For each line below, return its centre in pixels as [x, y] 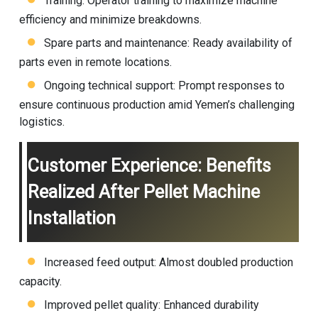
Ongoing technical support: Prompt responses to [164, 85]
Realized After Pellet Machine [143, 192]
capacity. [40, 281]
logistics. [42, 121]
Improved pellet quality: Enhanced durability [151, 305]
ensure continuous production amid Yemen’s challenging [157, 104]
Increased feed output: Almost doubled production [168, 262]
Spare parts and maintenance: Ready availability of [168, 43]
